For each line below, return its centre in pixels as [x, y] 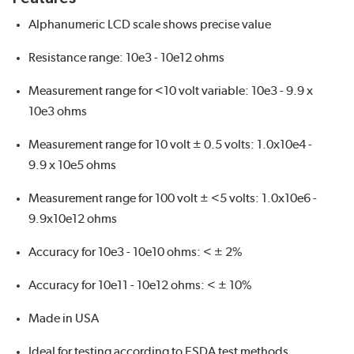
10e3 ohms [58, 111]
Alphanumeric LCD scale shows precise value [150, 24]
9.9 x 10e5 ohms [72, 165]
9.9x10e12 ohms [73, 218]
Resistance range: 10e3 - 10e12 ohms [126, 57]
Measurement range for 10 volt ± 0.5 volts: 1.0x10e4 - [170, 144]
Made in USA [64, 318]
